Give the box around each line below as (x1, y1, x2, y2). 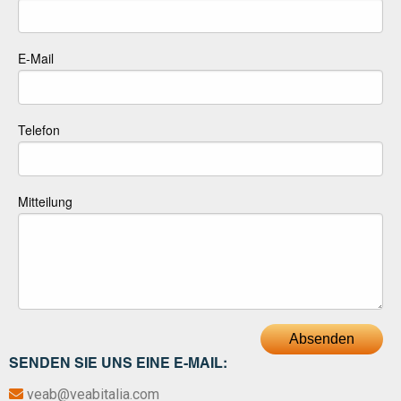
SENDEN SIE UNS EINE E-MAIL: (9, 358, 227, 373)
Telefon (18, 121, 60, 140)
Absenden (289, 331, 354, 347)
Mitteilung (18, 192, 73, 211)
